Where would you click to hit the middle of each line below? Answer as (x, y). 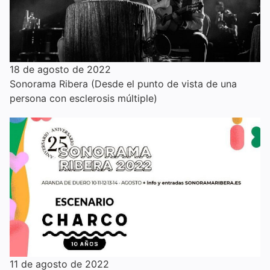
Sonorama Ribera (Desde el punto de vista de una (123, 83)
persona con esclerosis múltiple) (83, 98)
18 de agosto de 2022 (60, 69)
